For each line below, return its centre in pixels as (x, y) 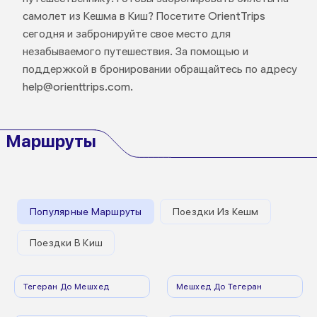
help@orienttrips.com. (77, 87)
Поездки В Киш (66, 243)
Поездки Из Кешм (215, 212)
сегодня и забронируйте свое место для (126, 34)
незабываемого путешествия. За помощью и (135, 51)
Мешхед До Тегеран (219, 286)
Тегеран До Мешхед (66, 286)
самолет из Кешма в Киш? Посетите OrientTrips (144, 16)
